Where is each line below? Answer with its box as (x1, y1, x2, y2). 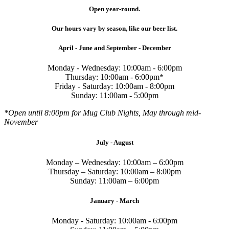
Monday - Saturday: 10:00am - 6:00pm (52, 216, 177, 225)
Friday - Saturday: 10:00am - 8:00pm (55, 82, 174, 91)
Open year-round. (89, 5, 140, 13)
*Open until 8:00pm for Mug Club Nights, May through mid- (4, 108, 201, 118)
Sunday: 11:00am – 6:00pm (70, 176, 159, 185)
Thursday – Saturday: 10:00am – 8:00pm (48, 167, 181, 176)
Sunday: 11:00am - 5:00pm (71, 91, 158, 100)
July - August (96, 138, 133, 146)
